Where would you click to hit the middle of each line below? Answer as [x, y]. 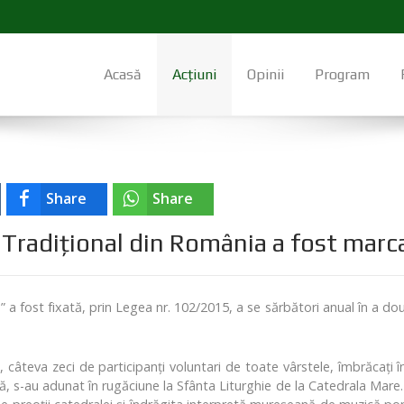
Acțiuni [194, 75]
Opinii [266, 75]
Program [342, 75]
